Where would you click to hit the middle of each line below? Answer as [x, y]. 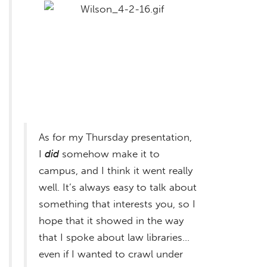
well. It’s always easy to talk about [118, 187]
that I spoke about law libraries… [114, 237]
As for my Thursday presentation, [115, 137]
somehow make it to [109, 153]
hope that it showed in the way [111, 220]
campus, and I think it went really [116, 170]
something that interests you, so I [117, 204]
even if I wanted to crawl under [111, 254]
